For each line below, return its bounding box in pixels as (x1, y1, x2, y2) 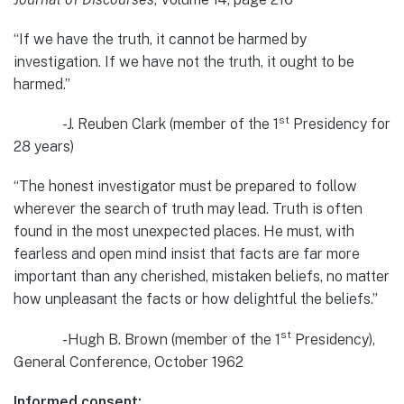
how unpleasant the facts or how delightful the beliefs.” (14, 290, 378, 308)
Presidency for (289, 115, 390, 133)
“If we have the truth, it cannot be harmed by (14, 30, 307, 48)
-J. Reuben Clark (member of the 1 (14, 115, 279, 133)
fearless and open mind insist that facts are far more (14, 245, 360, 263)
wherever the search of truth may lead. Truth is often (14, 200, 363, 218)
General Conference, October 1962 (14, 353, 243, 371)
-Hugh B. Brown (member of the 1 (14, 330, 280, 348)
